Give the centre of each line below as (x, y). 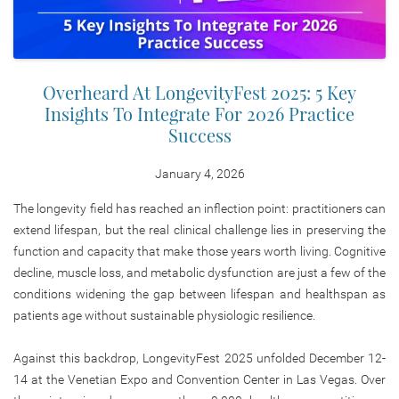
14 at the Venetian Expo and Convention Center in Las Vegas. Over (199, 379)
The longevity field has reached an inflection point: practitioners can (199, 208)
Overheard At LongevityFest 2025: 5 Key (199, 92)
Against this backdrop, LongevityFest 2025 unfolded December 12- (199, 358)
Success (199, 134)
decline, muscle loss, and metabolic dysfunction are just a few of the (199, 272)
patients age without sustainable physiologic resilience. (164, 315)
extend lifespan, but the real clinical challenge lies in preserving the (199, 229)
